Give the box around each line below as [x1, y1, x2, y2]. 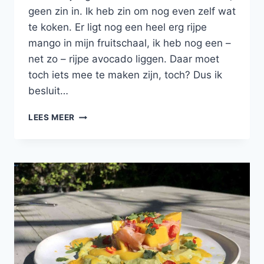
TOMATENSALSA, [74, 159, 149, 169]
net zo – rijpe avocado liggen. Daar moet [28, 53, 219, 65]
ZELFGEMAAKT [74, 110, 138, 120]
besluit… [28, 85, 68, 97]
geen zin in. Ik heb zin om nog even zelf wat [28, 5, 236, 18]
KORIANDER [74, 221, 125, 231]
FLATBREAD [74, 122, 126, 132]
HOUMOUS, [74, 147, 123, 157]
